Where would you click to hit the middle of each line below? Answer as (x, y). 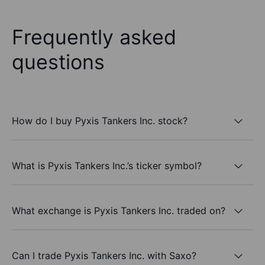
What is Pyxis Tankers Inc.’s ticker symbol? (107, 165)
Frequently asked (94, 37)
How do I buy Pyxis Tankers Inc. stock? (100, 120)
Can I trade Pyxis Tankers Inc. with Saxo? (104, 255)
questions (58, 62)
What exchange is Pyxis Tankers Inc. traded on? (119, 210)
